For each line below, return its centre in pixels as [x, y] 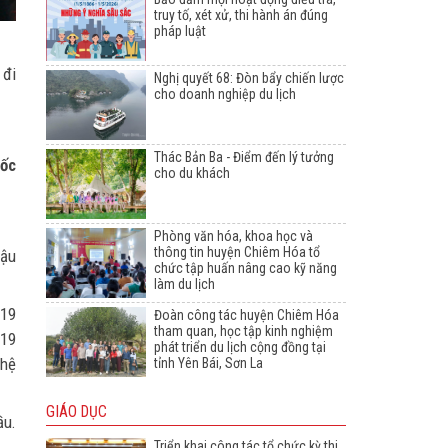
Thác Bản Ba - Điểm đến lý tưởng [244, 157]
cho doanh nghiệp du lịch [225, 94]
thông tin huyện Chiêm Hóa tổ [237, 252]
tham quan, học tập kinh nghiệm [243, 331]
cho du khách [192, 173]
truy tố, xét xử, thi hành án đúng [241, 15]
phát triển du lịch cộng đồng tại [240, 347]
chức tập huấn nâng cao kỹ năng [245, 268]
